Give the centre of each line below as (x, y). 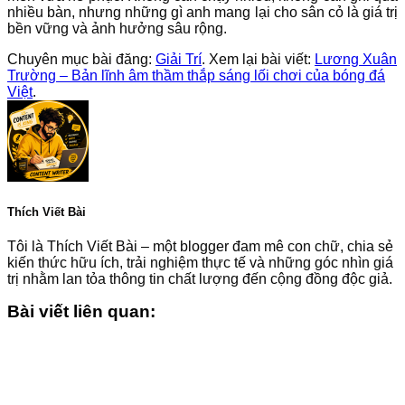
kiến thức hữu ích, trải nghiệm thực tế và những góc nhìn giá (200, 263)
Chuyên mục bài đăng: (81, 59)
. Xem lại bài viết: (258, 59)
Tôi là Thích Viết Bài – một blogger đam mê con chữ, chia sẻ (200, 247)
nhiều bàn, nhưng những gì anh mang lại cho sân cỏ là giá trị (202, 12)
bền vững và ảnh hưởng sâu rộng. (117, 28)
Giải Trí (179, 59)
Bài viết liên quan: (81, 312)
